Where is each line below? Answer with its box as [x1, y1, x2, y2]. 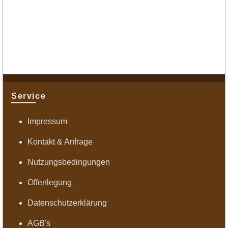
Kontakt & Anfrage [27, 137, 93, 147]
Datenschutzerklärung [27, 198, 107, 208]
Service [11, 92, 46, 101]
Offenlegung [27, 178, 72, 187]
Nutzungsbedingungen [27, 158, 110, 167]
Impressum [27, 117, 67, 126]
